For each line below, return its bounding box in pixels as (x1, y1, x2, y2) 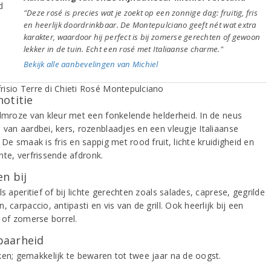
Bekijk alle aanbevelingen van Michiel (23, 58, 158, 70)
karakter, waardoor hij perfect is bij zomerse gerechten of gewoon (23, 31, 261, 42)
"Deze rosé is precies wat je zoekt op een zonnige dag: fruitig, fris (23, 7, 258, 18)
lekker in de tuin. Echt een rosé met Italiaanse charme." (23, 43, 223, 54)
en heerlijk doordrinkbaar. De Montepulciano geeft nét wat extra (23, 19, 256, 30)
